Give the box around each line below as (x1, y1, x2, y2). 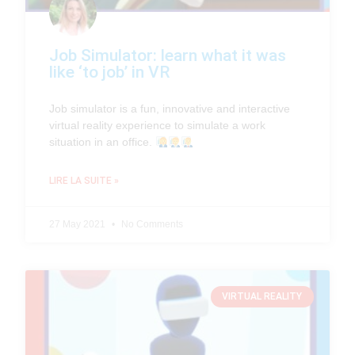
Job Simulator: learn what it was (49, 46, 287, 66)
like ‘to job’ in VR (49, 63, 170, 82)
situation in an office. (49, 136, 156, 149)
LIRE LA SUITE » (49, 175, 120, 187)
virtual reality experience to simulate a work (49, 119, 266, 132)
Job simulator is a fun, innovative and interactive (49, 102, 291, 116)
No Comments (119, 219, 184, 231)
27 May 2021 (49, 219, 109, 231)
